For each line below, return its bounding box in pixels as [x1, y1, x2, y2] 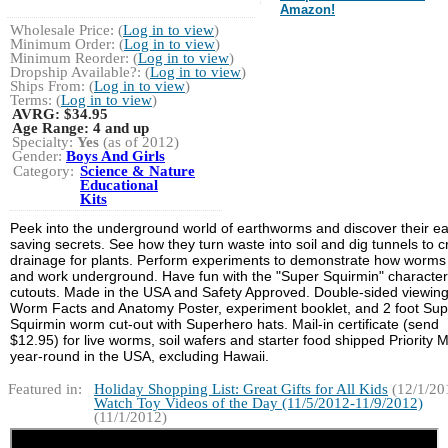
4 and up [93, 120, 149, 137]
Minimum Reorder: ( [10, 50, 138, 67]
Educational [80, 177, 158, 194]
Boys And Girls [66, 148, 165, 165]
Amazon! [280, 2, 335, 18]
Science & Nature [80, 163, 195, 180]
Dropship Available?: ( [10, 64, 150, 81]
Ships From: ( [10, 78, 94, 95]
